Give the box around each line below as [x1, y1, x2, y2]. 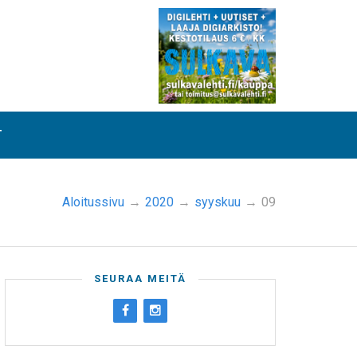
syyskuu [194, 194, 241, 210]
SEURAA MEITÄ [94, 273, 186, 284]
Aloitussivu [62, 194, 124, 210]
